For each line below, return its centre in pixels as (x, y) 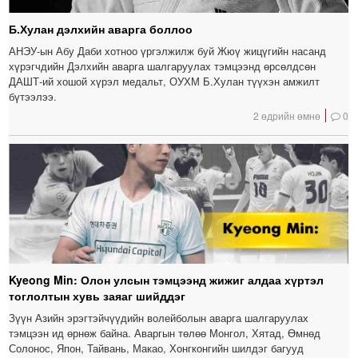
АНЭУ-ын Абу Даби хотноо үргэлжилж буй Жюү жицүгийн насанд (168, 50)
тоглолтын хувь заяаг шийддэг (97, 295)
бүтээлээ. (33, 96)
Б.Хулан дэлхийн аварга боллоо (101, 28)
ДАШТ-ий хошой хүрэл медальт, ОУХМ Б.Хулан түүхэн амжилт (165, 81)
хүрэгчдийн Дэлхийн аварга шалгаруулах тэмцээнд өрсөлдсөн (163, 66)
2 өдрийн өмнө (287, 115)
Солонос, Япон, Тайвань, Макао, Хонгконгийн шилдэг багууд (157, 348)
